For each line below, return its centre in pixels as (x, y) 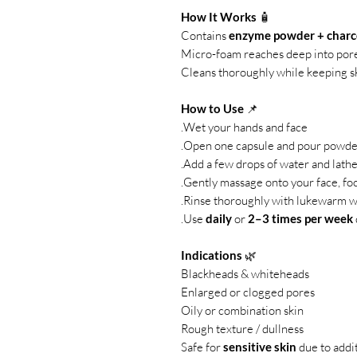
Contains (205, 35)
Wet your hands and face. (245, 127)
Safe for (202, 347)
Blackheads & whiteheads (245, 274)
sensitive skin (260, 347)
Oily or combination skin (242, 310)
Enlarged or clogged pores (248, 292)
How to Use (212, 108)
